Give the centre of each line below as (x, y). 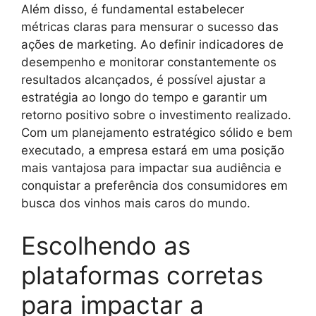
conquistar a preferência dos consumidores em (154, 186)
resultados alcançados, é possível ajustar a (144, 80)
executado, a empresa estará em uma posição (153, 150)
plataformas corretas (142, 275)
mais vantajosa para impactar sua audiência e (151, 168)
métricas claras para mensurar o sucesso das (150, 27)
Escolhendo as (106, 245)
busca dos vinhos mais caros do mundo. (136, 203)
